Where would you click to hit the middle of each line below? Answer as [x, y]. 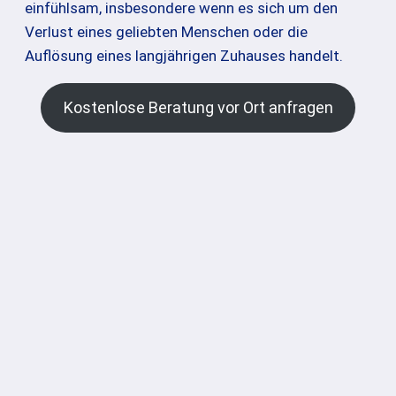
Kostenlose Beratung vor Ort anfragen [198, 107]
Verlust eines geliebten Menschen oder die [166, 31]
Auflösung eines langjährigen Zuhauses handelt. [184, 55]
